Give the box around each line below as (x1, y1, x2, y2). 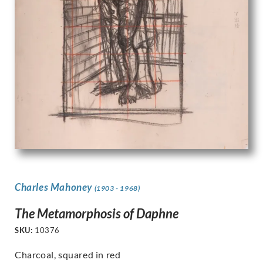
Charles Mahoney (15, 181, 95, 194)
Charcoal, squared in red (15, 248, 121, 260)
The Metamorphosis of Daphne (15, 205, 178, 221)
